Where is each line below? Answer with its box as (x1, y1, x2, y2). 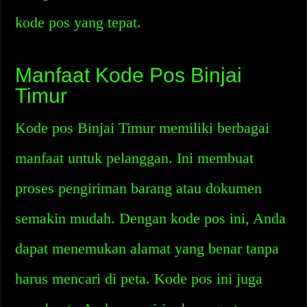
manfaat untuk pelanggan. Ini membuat (15, 149, 254, 167)
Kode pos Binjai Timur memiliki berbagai (15, 119, 270, 136)
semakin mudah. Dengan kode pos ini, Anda (15, 210, 286, 227)
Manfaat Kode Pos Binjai (15, 64, 243, 86)
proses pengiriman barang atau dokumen (15, 180, 262, 197)
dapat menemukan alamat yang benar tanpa (15, 240, 280, 257)
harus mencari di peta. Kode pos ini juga (15, 270, 263, 287)
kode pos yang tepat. (15, 14, 142, 31)
